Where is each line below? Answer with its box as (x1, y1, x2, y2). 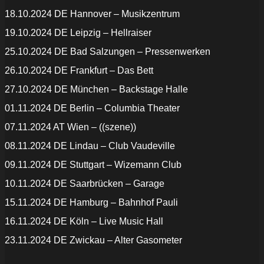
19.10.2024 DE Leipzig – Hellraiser (5, 28, 151, 38)
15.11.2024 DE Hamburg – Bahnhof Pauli (5, 197, 178, 208)
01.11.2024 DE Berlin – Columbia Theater (5, 103, 180, 114)
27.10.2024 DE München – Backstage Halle (5, 84, 188, 95)
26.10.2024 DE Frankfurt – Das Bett (5, 65, 153, 76)
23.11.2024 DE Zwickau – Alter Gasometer (5, 235, 182, 246)
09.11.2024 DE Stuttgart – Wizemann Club (5, 160, 181, 170)
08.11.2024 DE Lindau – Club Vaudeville (5, 141, 175, 151)
